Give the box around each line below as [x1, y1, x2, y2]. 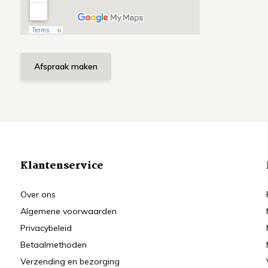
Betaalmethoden [20, 239, 87, 250]
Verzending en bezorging [20, 256, 120, 267]
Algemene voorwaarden [20, 206, 117, 217]
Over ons [20, 189, 56, 200]
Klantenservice [20, 158, 103, 174]
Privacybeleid [20, 223, 72, 233]
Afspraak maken [33, 61, 98, 72]
